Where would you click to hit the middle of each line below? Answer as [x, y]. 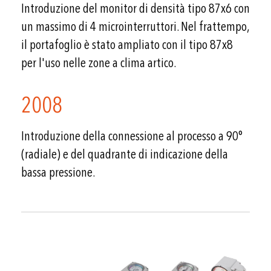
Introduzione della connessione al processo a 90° [132, 136]
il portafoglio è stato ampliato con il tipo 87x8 [127, 45]
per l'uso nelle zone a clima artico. [99, 63]
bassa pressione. [58, 173]
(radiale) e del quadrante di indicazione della [125, 155]
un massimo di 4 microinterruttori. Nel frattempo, [135, 27]
